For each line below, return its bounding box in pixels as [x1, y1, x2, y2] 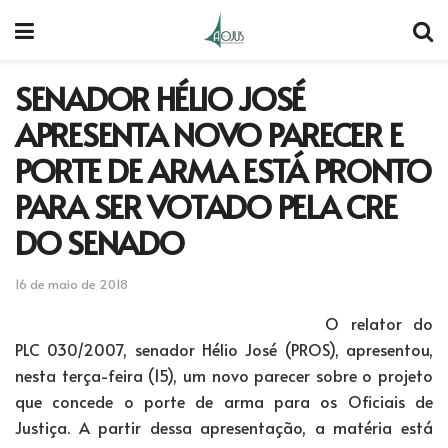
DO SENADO [15, 220, 184, 264]
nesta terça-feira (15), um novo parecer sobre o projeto [15, 363, 433, 386]
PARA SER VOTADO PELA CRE [15, 184, 397, 228]
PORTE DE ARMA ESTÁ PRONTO [15, 148, 431, 192]
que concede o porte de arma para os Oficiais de [15, 389, 433, 412]
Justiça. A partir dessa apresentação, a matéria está [15, 415, 433, 438]
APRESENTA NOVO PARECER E [15, 112, 403, 156]
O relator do [325, 311, 433, 334]
